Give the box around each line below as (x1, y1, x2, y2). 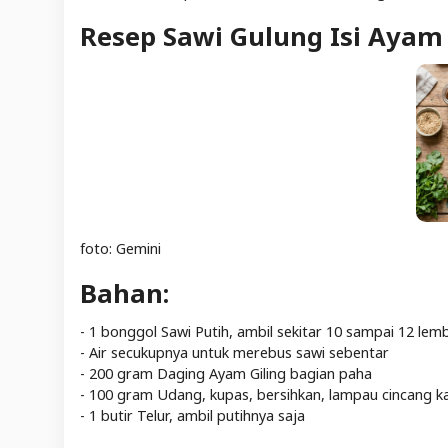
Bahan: (80, 275, 169, 311)
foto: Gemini (80, 238, 161, 258)
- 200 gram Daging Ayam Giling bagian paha (80, 363, 372, 383)
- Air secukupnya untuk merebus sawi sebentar (80, 342, 389, 362)
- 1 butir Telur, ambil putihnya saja (80, 405, 305, 425)
